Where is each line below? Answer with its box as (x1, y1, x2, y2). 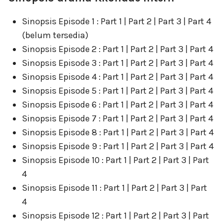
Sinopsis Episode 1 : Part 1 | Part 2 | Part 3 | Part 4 (22, 16, 211, 27)
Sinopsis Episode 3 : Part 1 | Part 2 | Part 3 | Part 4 (22, 57, 213, 68)
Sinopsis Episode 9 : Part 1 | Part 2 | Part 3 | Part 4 (22, 141, 214, 152)
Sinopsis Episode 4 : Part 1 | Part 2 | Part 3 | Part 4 (22, 71, 213, 82)
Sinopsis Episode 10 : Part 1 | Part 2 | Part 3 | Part (22, 155, 209, 166)
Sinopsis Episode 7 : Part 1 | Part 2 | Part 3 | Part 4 (22, 113, 213, 124)
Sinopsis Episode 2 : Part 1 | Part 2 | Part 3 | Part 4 (22, 44, 213, 55)
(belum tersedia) (22, 30, 88, 41)
